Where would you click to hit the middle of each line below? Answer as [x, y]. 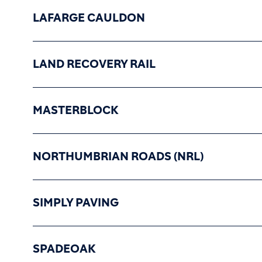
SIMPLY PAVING [76, 203]
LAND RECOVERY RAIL [94, 64]
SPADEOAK [64, 249]
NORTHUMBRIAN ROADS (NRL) [118, 157]
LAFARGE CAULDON [89, 18]
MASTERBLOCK [76, 111]
